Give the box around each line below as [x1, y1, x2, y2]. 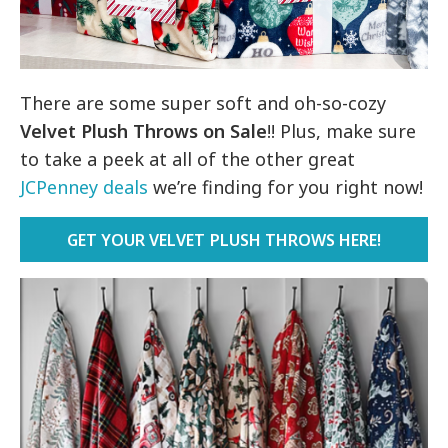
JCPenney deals [20, 175, 149, 200]
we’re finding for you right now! [148, 175, 424, 200]
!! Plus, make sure [267, 119, 417, 144]
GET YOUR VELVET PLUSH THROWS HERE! [67, 229, 381, 252]
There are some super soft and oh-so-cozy [20, 91, 387, 116]
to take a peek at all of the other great [20, 147, 356, 172]
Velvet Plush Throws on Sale [20, 119, 268, 144]
